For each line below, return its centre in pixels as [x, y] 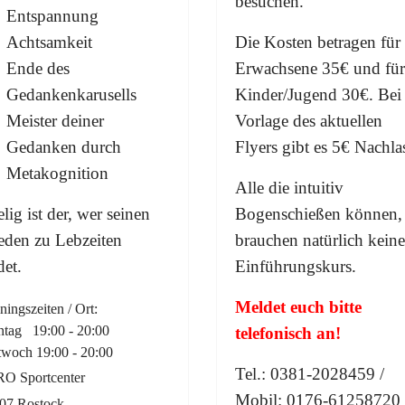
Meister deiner [55, 120]
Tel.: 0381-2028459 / [310, 373]
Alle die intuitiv [289, 187]
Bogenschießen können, [319, 213]
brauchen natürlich [301, 240]
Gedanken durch [64, 146]
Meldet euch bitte [298, 306]
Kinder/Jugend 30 [297, 94]
